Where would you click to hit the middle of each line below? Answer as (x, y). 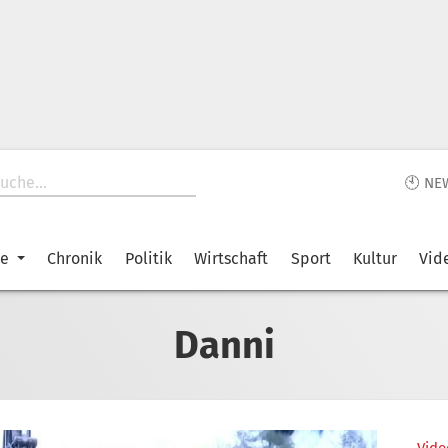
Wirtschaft (231, 258)
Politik (148, 258)
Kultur (374, 258)
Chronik (75, 258)
